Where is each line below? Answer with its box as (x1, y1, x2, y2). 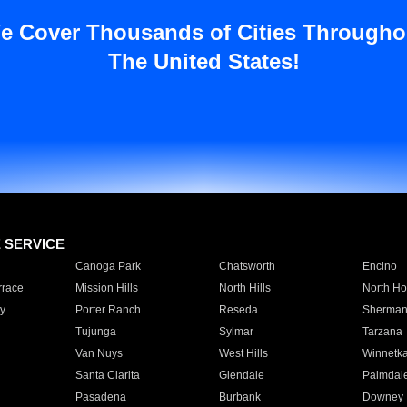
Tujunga (74, 325, 116, 338)
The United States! (107, 49, 300, 74)
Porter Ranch (74, 303, 141, 316)
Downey (362, 391, 403, 403)
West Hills (218, 347, 268, 360)
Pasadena (74, 391, 126, 403)
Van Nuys (74, 347, 123, 360)
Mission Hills (74, 282, 138, 294)
